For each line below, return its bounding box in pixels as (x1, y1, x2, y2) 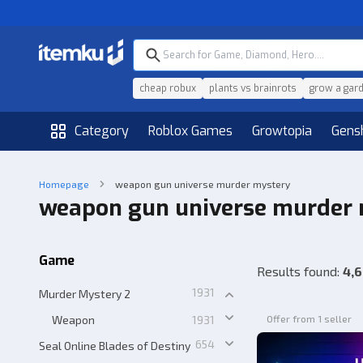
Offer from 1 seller (266, 313, 352, 324)
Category (75, 122, 129, 139)
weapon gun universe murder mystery (115, 178, 290, 190)
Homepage (39, 178, 89, 190)
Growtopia (252, 122, 312, 139)
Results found (256, 263, 337, 279)
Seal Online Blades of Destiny (39, 338, 190, 352)
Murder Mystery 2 (39, 286, 130, 301)
